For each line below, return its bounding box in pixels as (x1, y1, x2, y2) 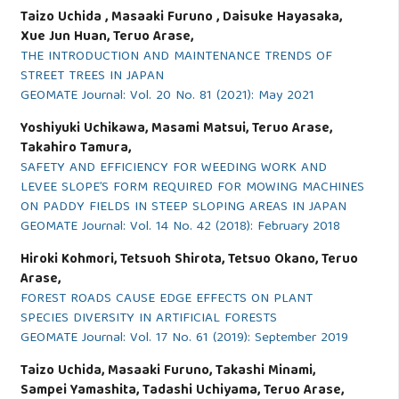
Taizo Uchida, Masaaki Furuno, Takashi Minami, (20, 360, 315, 384)
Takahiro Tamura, (20, 137, 131, 161)
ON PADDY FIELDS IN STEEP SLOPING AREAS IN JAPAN (20, 196, 346, 220)
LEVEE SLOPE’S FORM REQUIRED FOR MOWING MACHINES (20, 176, 364, 200)
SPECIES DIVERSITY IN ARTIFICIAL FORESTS (20, 307, 277, 331)
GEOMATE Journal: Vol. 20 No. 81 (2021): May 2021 (20, 85, 314, 109)
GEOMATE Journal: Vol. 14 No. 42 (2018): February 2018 (20, 216, 340, 240)
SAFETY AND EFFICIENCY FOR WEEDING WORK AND (20, 157, 327, 181)
